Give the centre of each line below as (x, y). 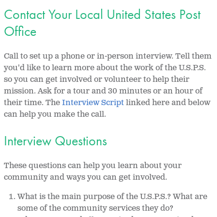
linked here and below (167, 103)
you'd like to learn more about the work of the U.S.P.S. (105, 68)
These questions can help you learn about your (93, 166)
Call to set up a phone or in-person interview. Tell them (108, 57)
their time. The (33, 103)
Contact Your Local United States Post (102, 15)
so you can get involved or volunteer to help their (97, 80)
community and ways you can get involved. (85, 177)
